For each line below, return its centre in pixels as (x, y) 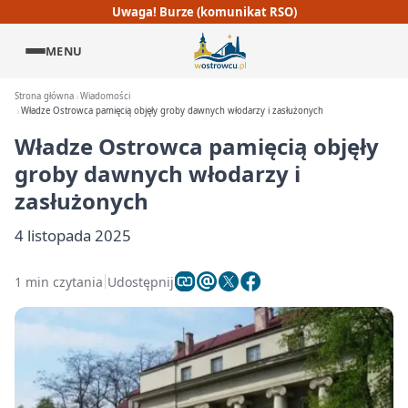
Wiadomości (106, 96)
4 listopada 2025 (73, 235)
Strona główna (44, 96)
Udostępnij (141, 281)
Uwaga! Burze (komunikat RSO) (204, 11)
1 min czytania (59, 281)
